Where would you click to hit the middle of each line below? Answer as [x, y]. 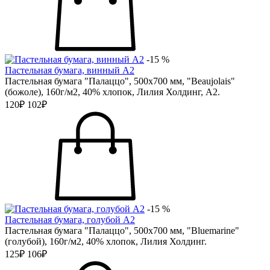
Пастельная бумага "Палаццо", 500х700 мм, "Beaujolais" [120, 81]
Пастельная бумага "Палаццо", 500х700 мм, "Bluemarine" [122, 231]
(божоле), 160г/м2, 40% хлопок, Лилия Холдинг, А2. [112, 92]
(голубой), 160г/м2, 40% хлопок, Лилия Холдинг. [106, 241]
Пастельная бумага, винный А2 [70, 70]
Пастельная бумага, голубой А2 [70, 220]
